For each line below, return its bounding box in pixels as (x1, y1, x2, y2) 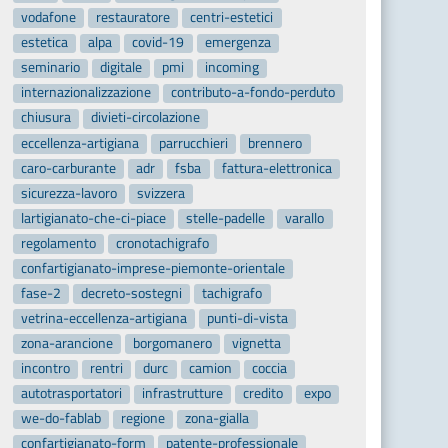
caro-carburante (20, 157, 116, 178)
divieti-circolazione (91, 107, 201, 128)
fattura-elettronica (221, 157, 332, 178)
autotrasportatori (20, 383, 122, 404)
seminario (20, 57, 80, 78)
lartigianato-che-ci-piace (20, 207, 166, 228)
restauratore (96, 7, 171, 28)
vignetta (232, 333, 282, 354)
